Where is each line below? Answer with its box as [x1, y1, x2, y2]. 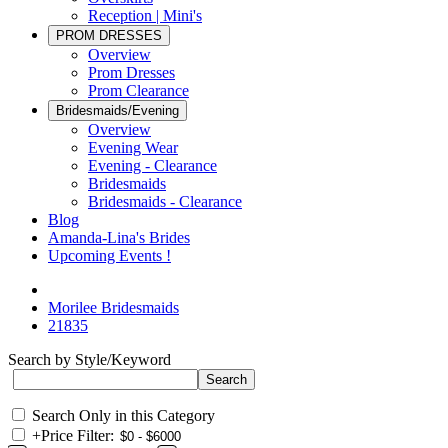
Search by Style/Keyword [8, 351, 171, 368]
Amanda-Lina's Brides [48, 229, 190, 246]
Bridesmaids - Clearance [88, 193, 242, 210]
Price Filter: [41, 427, 114, 444]
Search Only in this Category [32, 407, 215, 424]
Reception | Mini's [88, 7, 202, 24]
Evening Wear [88, 139, 178, 156]
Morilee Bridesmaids [48, 299, 179, 316]
